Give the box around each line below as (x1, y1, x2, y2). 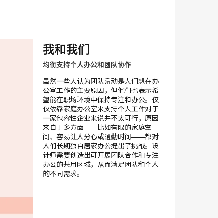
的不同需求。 (42, 168, 84, 178)
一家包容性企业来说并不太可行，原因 (42, 112, 159, 123)
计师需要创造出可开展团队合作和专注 (42, 149, 159, 160)
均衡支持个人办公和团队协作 (42, 59, 131, 69)
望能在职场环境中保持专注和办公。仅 (42, 94, 159, 104)
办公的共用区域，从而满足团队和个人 (42, 159, 159, 169)
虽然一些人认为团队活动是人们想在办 (42, 75, 159, 86)
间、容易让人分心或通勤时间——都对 (42, 131, 159, 141)
